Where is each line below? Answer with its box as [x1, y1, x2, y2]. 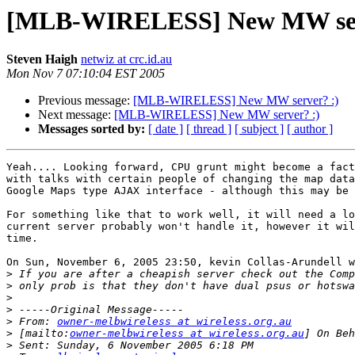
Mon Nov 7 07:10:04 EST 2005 [6, 67, 165, 81]
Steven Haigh [6, 52, 78, 67]
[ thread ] [186, 122, 231, 136]
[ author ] [287, 122, 333, 136]
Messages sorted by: [38, 122, 145, 136]
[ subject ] [235, 122, 284, 136]
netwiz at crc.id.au [81, 52, 172, 67]
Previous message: [38, 94, 133, 108]
